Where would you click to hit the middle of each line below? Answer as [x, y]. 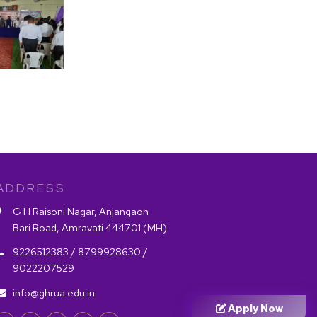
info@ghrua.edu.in [54, 292]
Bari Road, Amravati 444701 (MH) [90, 228]
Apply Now [254, 308]
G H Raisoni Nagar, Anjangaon [81, 212]
